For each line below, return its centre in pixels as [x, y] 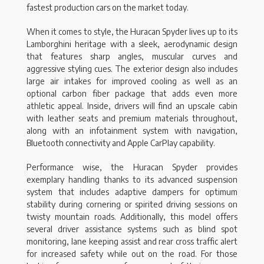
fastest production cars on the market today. [108, 8]
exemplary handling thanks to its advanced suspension [132, 180]
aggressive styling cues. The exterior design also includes [132, 69]
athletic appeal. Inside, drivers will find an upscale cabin [132, 106]
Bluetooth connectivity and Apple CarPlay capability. [121, 143]
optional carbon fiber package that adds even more [132, 94]
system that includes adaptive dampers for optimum [132, 192]
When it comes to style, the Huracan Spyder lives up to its [132, 32]
